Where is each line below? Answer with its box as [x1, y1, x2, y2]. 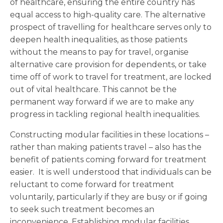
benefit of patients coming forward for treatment [10, 155, 207, 164]
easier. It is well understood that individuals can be [10, 167, 212, 177]
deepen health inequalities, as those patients [10, 35, 187, 44]
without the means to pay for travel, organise [10, 47, 189, 57]
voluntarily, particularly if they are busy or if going [10, 192, 208, 202]
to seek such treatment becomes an [10, 205, 154, 214]
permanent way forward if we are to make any [10, 97, 194, 107]
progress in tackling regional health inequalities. [10, 110, 200, 119]
